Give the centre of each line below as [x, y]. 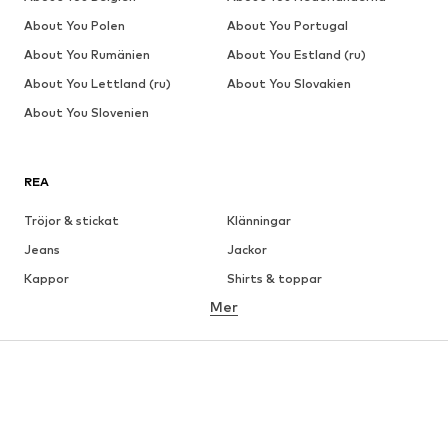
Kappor [46, 279]
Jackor [246, 250]
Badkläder [55, 395]
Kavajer [249, 366]
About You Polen [74, 26]
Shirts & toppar [274, 279]
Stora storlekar [71, 424]
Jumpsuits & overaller [292, 395]
